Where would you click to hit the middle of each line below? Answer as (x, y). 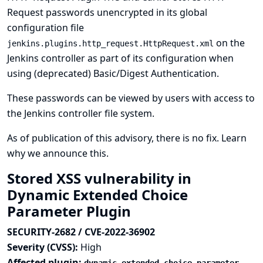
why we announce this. (58, 153)
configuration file (45, 28)
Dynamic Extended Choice (97, 195)
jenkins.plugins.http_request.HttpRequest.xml (110, 43)
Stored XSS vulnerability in (99, 178)
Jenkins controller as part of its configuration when (120, 58)
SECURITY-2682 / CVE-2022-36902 (81, 232)
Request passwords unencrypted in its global (107, 12)
